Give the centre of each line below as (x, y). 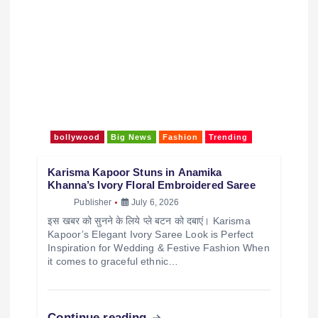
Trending (229, 218)
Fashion (181, 218)
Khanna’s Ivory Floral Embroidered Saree (152, 265)
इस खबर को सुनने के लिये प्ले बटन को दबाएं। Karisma (149, 302)
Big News (132, 218)
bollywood (77, 218)
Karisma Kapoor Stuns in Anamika (135, 253)
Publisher (83, 284)
